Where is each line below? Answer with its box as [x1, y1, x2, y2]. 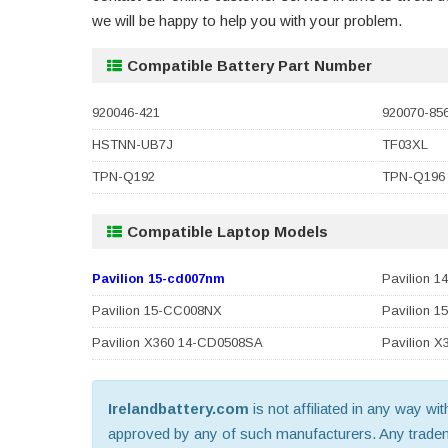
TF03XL [382, 137, 428, 153]
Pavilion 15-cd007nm [92, 271, 225, 287]
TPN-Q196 [382, 169, 445, 185]
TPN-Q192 [92, 169, 155, 185]
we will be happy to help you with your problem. [92, 12, 402, 30]
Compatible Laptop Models [127, 223, 328, 241]
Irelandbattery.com [108, 400, 249, 418]
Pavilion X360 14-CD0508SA [92, 335, 263, 351]
